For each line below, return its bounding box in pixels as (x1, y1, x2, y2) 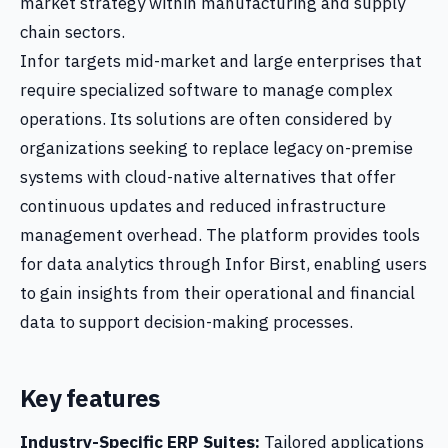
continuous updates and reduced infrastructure (20, 195, 386, 217)
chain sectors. (20, 21, 125, 43)
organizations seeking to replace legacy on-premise (20, 137, 413, 159)
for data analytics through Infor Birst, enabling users (20, 253, 427, 275)
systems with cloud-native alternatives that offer (20, 166, 396, 188)
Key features (20, 382, 160, 414)
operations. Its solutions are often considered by (20, 108, 391, 130)
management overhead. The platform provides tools (20, 224, 420, 246)
